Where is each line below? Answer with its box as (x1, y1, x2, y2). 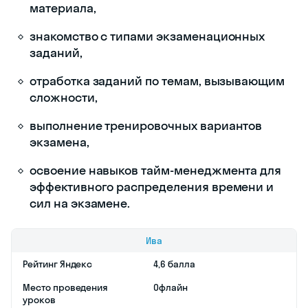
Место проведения (23, 280, 109, 294)
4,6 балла (153, 257, 195, 270)
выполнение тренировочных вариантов (30, 117, 263, 133)
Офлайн (153, 280, 188, 294)
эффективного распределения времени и (30, 178, 274, 195)
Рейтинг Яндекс (23, 257, 93, 270)
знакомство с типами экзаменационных (30, 27, 265, 44)
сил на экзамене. (30, 195, 131, 211)
